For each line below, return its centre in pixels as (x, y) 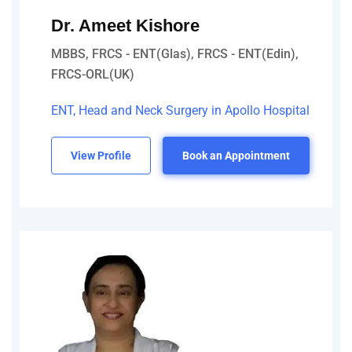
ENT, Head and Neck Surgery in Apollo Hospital (180, 110)
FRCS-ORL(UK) (93, 74)
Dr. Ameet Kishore (125, 25)
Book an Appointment (236, 155)
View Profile (101, 155)
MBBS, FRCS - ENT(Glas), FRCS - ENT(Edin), (175, 53)
